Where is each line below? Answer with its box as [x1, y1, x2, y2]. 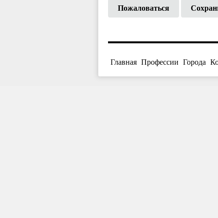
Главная [110, 57, 137, 66]
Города [183, 57, 206, 66]
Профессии [141, 57, 179, 66]
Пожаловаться [118, 3, 169, 12]
